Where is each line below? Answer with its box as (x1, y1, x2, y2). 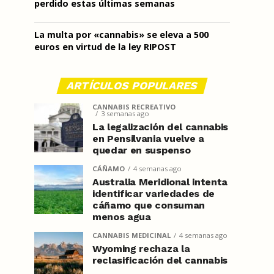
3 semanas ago (101, 109, 149, 118)
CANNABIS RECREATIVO (92, 102, 176, 111)
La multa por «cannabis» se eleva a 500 (34, 29, 209, 40)
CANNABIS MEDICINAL (92, 231, 171, 240)
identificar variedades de (92, 188, 215, 199)
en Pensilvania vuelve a (92, 133, 204, 144)
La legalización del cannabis (92, 121, 229, 133)
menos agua (92, 211, 151, 223)
